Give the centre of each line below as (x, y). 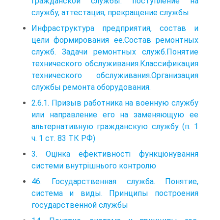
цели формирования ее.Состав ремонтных (115, 40)
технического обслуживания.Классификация (115, 63)
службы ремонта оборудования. (91, 87)
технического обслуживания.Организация (115, 75)
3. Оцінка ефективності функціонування (115, 154)
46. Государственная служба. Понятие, (115, 181)
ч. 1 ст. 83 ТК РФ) (63, 138)
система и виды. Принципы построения (115, 193)
